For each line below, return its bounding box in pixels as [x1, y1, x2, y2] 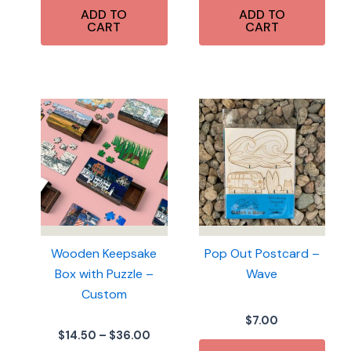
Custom [81, 285, 127, 302]
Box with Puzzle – [54, 265, 154, 282]
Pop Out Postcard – [204, 244, 320, 262]
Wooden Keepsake [51, 244, 157, 262]
